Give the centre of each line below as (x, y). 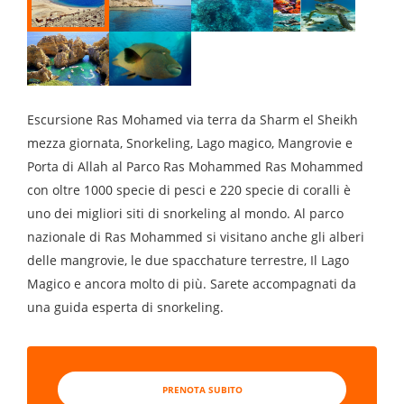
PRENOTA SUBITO (202, 390)
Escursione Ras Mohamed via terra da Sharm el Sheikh (193, 119)
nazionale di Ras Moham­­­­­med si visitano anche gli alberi (196, 237)
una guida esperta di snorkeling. (125, 307)
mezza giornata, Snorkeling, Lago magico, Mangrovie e (190, 143)
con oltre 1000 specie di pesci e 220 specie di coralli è (189, 190)
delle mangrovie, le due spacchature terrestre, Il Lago (188, 260)
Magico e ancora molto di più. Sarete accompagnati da (192, 284)
